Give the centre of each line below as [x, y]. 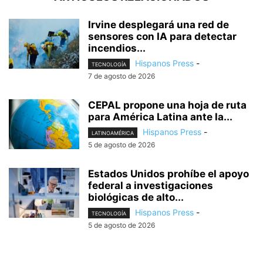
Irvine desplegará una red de [159, 24]
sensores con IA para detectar [162, 36]
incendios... [117, 48]
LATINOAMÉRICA [113, 133]
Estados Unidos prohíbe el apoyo [168, 174]
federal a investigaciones [151, 186]
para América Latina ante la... [160, 117]
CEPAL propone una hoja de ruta [167, 105]
